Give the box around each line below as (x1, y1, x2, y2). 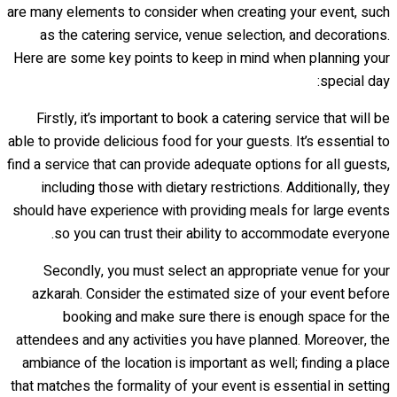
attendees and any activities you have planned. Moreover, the (16, 329, 390, 351)
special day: (320, 70, 390, 92)
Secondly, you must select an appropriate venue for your (43, 260, 390, 282)
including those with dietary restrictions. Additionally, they (42, 176, 390, 198)
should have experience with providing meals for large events (12, 199, 390, 222)
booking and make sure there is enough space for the (63, 306, 390, 328)
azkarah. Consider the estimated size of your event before (32, 283, 390, 305)
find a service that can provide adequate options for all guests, (7, 153, 390, 175)
